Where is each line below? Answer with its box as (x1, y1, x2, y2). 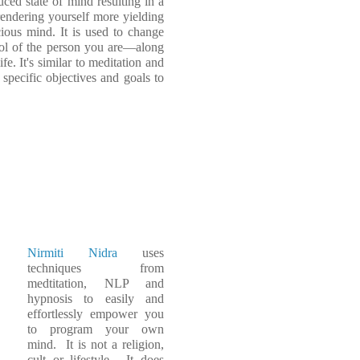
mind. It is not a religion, (27, 337, 164, 351)
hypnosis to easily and (27, 291, 164, 305)
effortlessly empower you (27, 306, 164, 321)
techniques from (27, 260, 164, 275)
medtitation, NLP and (27, 276, 164, 290)
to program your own (27, 321, 164, 336)
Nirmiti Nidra (27, 245, 117, 260)
